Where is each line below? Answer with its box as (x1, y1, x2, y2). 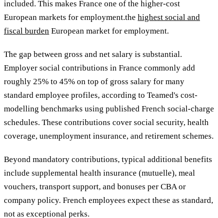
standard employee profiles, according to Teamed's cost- (4, 91, 198, 100)
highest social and (138, 13, 200, 22)
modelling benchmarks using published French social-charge (4, 104, 214, 114)
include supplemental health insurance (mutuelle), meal (4, 168, 195, 178)
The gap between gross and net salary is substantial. (4, 50, 182, 59)
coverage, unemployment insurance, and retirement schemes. (4, 131, 214, 141)
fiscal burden (4, 26, 49, 36)
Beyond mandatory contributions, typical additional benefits (4, 155, 212, 164)
